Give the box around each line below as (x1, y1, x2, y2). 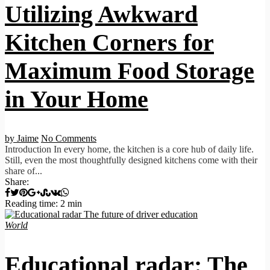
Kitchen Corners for (5, 29, 214, 57)
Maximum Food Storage (5, 57, 254, 85)
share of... (5, 166, 42, 177)
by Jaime (5, 133, 39, 144)
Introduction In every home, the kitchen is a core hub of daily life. (5, 144, 254, 155)
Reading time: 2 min (5, 198, 82, 209)
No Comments (41, 133, 96, 144)
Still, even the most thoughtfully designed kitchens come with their (5, 155, 257, 166)
